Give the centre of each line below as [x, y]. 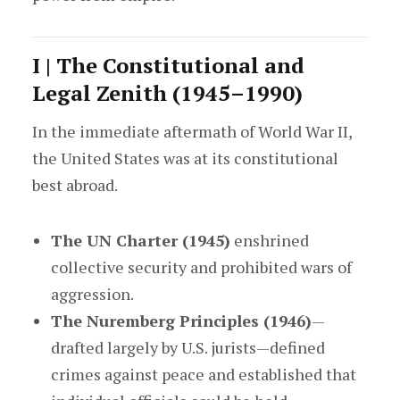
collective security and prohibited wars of [201, 267]
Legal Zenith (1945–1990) [167, 93]
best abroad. [75, 185]
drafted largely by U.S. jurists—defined [187, 347]
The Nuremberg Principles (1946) [181, 321]
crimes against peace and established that [203, 374]
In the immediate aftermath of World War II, [192, 131]
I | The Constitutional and [168, 65]
